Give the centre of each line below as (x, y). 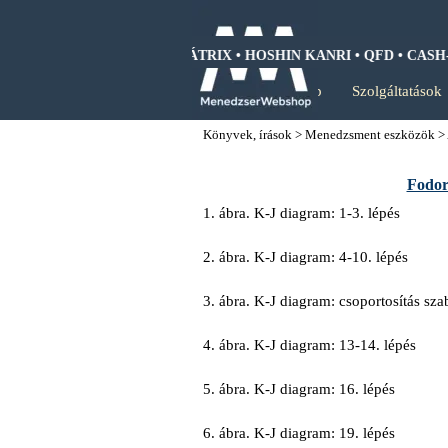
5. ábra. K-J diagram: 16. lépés (299, 389)
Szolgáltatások (397, 91)
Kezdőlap (292, 91)
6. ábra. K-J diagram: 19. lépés (299, 433)
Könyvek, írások (248, 134)
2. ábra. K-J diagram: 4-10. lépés (306, 257)
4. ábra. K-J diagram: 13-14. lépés (310, 345)
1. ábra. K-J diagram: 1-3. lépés (302, 213)
